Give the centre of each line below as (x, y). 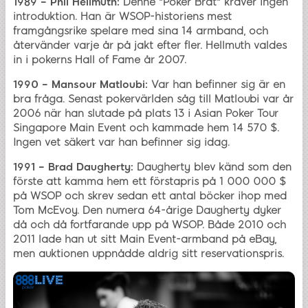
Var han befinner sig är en (217, 84)
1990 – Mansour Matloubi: (80, 84)
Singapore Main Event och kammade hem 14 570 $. (146, 128)
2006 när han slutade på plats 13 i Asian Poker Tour (146, 113)
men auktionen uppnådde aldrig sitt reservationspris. (148, 253)
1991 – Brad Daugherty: (73, 167)
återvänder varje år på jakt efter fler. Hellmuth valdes (150, 45)
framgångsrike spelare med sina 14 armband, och (141, 31)
